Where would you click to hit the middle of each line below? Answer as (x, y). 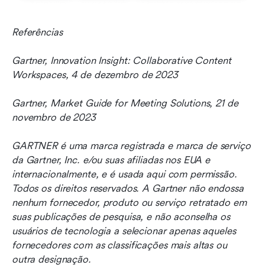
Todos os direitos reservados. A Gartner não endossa (128, 188)
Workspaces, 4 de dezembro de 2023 (95, 75)
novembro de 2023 (54, 117)
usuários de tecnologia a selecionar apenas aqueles (124, 231)
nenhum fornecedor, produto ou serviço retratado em (129, 202)
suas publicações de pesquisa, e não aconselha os (121, 216)
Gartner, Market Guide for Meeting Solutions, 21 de (125, 103)
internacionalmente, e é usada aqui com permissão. (125, 174)
